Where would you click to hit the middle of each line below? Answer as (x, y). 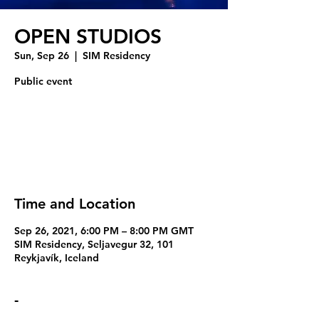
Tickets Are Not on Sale (114, 127)
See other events (114, 145)
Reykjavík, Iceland (57, 258)
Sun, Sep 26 (42, 56)
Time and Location (75, 204)
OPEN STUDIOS (88, 36)
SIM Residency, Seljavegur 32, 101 (94, 244)
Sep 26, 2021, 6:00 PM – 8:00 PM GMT (104, 231)
